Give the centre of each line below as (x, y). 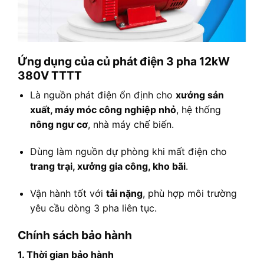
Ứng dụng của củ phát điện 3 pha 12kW (124, 61)
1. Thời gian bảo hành (66, 255)
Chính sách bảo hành (75, 235)
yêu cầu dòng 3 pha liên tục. (93, 208)
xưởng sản (199, 95)
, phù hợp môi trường (189, 193)
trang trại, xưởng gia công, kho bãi (108, 166)
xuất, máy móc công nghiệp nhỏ (103, 110)
